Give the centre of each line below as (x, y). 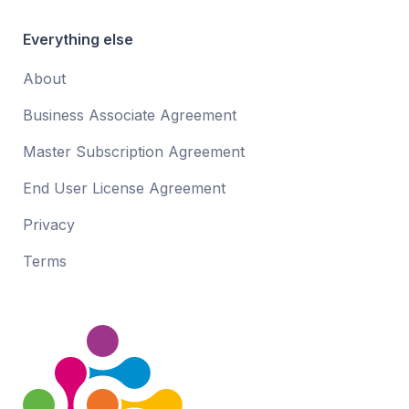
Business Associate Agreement (130, 115)
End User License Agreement (124, 188)
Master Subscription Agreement (134, 151)
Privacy (49, 224)
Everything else (78, 39)
